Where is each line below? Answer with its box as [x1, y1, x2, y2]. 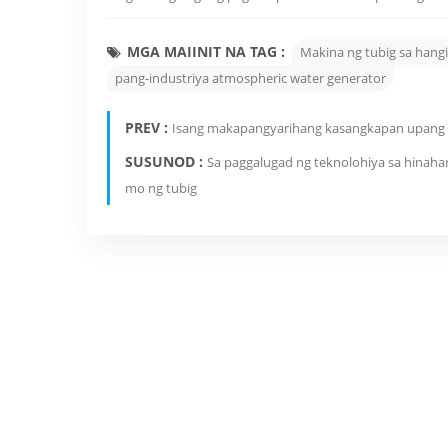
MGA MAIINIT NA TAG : [127, 41, 285, 61]
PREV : [125, 117, 172, 137]
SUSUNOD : [125, 151, 207, 171]
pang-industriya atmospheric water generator [115, 68, 386, 87]
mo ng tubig [125, 178, 197, 197]
